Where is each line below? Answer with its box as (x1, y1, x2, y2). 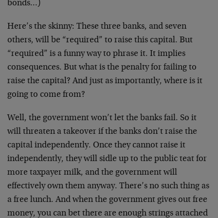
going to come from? (7, 91, 85, 99)
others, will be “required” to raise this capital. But (7, 36, 193, 45)
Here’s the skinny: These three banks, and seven (7, 22, 186, 31)
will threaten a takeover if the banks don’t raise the (7, 127, 197, 136)
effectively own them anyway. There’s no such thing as (7, 182, 209, 191)
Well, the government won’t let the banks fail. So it (7, 114, 197, 123)
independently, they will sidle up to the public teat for (7, 155, 207, 163)
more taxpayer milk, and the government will (7, 168, 177, 177)
